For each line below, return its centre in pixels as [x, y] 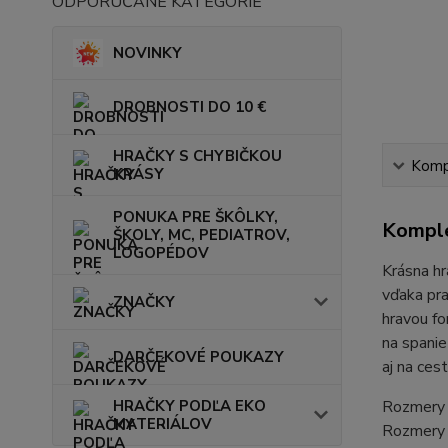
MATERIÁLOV [162, 423]
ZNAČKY [144, 301]
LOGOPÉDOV [161, 252]
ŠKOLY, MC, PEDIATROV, [201, 234]
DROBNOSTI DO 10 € [189, 106]
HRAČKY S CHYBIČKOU [197, 155]
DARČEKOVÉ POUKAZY [198, 356]
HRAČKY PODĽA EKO [189, 405]
